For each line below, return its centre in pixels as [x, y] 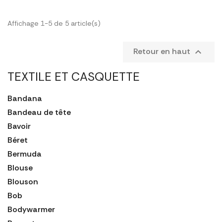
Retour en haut [163, 51]
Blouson [23, 181]
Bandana [25, 98]
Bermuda [25, 154]
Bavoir [19, 126]
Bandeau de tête [39, 112]
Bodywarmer [31, 209]
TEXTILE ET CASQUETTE [74, 76]
